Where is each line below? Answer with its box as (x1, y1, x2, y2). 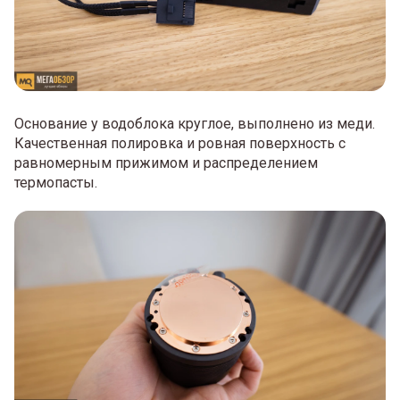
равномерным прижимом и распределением (14, 154, 318, 171)
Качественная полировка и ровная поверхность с (14, 134, 346, 152)
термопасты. (14, 173, 97, 191)
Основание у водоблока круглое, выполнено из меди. (14, 114, 375, 132)
